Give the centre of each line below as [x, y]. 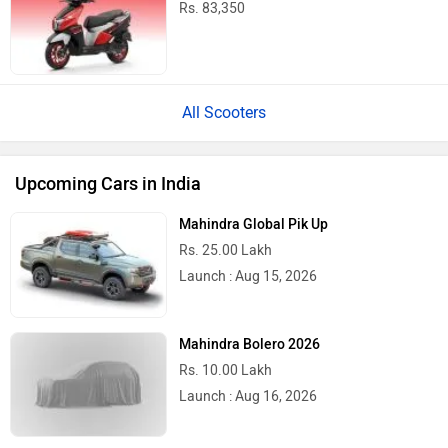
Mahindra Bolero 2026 [250, 344]
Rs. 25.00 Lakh [226, 251]
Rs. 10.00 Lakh [226, 370]
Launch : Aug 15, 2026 [248, 277]
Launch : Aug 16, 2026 [248, 396]
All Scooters [224, 113]
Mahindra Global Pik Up [254, 225]
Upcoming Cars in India [108, 184]
